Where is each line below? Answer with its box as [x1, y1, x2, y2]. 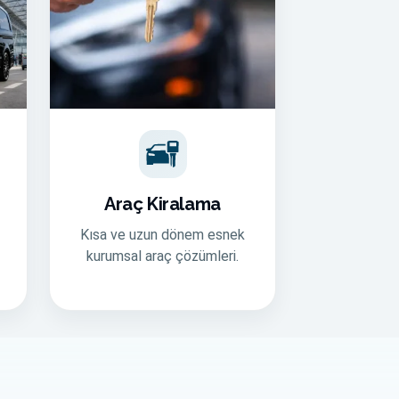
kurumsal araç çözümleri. [86, 248, 239, 265]
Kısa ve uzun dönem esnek [80, 226, 245, 243]
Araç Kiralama [104, 193, 221, 215]
